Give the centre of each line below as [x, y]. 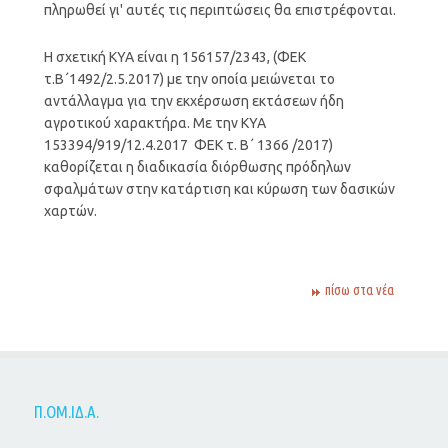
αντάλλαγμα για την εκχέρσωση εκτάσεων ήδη [193, 100]
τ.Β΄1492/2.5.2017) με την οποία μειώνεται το [189, 78]
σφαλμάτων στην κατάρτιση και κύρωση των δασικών [219, 188]
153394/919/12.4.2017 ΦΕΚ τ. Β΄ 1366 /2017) [188, 144]
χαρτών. [70, 210]
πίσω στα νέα [360, 289]
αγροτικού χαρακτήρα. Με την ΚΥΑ [154, 122]
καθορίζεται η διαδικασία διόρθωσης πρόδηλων [197, 166]
